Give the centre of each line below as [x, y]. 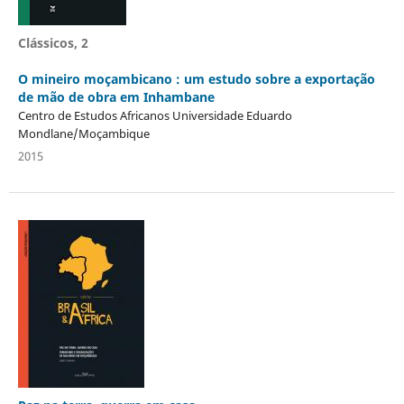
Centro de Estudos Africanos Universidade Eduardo [155, 115]
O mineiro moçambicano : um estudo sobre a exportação [196, 78]
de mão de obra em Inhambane [116, 96]
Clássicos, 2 [53, 42]
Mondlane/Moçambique [83, 133]
